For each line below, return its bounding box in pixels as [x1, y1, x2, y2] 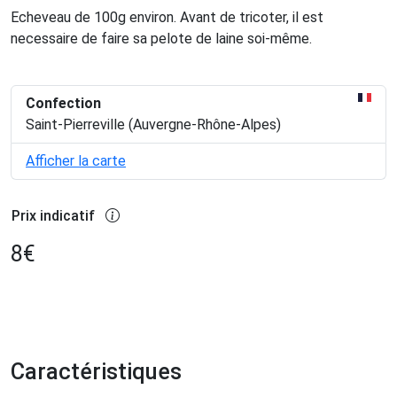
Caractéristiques [11, 358, 182, 385]
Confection [26, 94, 101, 112]
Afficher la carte [26, 152, 126, 169]
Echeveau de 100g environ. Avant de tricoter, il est [11, 8, 323, 26]
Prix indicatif [12, 206, 95, 224]
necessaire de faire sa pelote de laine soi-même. [11, 29, 312, 47]
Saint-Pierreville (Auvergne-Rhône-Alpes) [26, 115, 281, 133]
